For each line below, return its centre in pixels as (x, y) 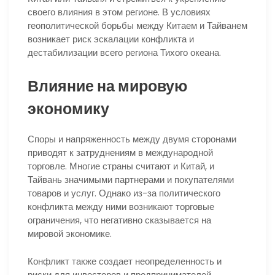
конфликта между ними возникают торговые (121, 207)
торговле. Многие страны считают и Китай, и (121, 166)
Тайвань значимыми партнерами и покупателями (131, 180)
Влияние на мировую (107, 87)
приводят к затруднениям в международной (120, 153)
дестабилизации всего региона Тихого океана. (124, 53)
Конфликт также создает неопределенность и (125, 261)
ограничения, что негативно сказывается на (119, 220)
